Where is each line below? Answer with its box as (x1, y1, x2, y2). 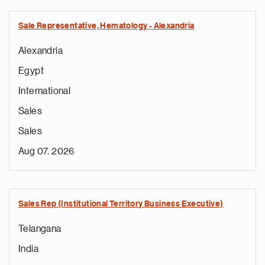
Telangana (18, 224, 62, 234)
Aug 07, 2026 (18, 147, 75, 156)
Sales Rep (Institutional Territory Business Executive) (18, 200, 224, 208)
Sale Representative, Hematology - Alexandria (18, 22, 195, 30)
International (18, 86, 71, 96)
